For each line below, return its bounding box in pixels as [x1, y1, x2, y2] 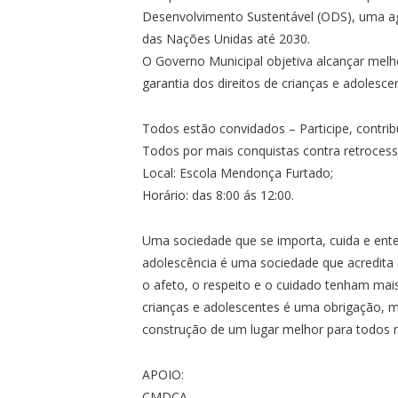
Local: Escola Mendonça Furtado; [142, 163, 334, 181]
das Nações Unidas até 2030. [142, 30, 311, 47]
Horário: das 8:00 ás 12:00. [142, 186, 295, 203]
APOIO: [142, 365, 185, 383]
